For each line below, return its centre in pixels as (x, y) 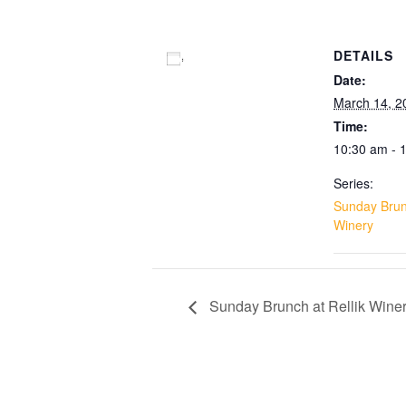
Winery (353, 224)
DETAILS (363, 55)
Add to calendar (246, 58)
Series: (353, 183)
